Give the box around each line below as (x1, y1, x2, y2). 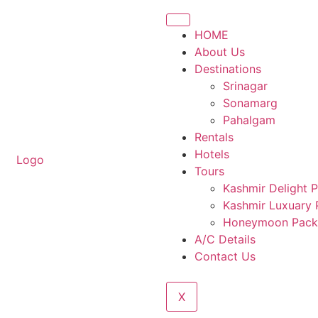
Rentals (194, 130, 234, 144)
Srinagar (223, 79, 268, 93)
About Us (194, 45, 245, 59)
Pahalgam (223, 113, 275, 127)
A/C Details (194, 232, 256, 246)
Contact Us (194, 249, 256, 263)
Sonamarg (223, 96, 278, 110)
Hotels (194, 147, 229, 161)
